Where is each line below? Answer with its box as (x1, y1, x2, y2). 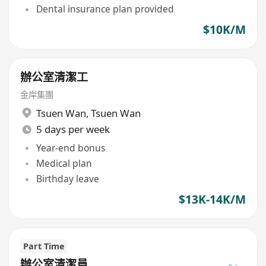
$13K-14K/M (178, 191, 246, 207)
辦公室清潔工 (20, 69, 88, 85)
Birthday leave (36, 172, 99, 186)
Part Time (23, 240, 65, 252)
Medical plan (36, 157, 92, 170)
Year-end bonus (36, 141, 105, 154)
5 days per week (36, 122, 110, 137)
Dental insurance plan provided (36, 2, 174, 16)
